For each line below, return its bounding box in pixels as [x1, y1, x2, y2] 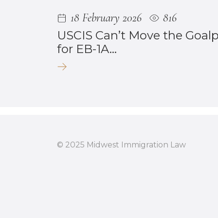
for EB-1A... [57, 41, 117, 56]
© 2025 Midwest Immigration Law [57, 140, 186, 149]
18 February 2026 [71, 10, 142, 25]
